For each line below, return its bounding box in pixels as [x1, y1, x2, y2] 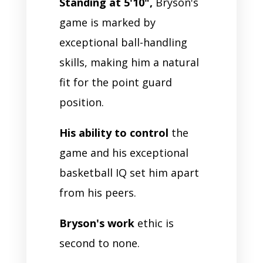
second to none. [59, 235, 143, 250]
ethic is [134, 215, 174, 230]
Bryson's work [59, 215, 134, 230]
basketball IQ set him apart [59, 165, 199, 180]
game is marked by [59, 15, 156, 29]
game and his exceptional [59, 145, 188, 160]
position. [59, 95, 107, 109]
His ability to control [59, 125, 168, 140]
